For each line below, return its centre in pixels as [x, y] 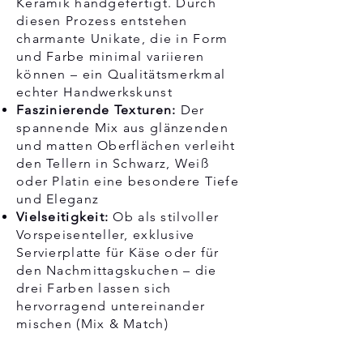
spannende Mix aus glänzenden [122, 127]
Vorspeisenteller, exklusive [106, 234]
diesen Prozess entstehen [102, 20]
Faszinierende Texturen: [98, 109]
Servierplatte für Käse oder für [118, 252]
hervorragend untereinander [111, 305]
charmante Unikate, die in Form [122, 38]
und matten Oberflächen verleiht [126, 145]
